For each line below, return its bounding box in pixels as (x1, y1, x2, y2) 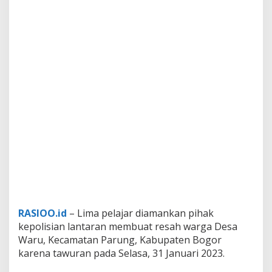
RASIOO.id (18, 206, 67, 220)
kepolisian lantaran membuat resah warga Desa (18, 220, 237, 233)
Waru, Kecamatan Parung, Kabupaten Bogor (18, 233, 222, 246)
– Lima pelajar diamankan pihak (67, 206, 214, 220)
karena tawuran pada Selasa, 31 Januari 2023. (18, 246, 225, 260)
